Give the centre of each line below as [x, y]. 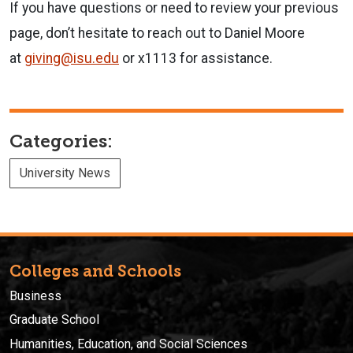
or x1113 [149, 58]
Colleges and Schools [95, 271]
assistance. [235, 58]
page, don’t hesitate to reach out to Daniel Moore [157, 33]
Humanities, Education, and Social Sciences [128, 344]
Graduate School [54, 320]
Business [35, 295]
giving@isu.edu [72, 58]
